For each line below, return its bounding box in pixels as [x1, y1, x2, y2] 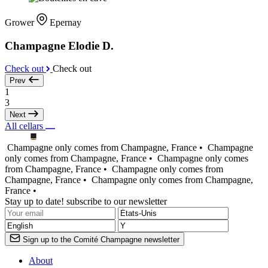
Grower [5, 17, 36, 28]
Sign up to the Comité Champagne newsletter [23, 235, 179, 245]
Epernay [50, 17, 81, 28]
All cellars [5, 121, 45, 132]
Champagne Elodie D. [5, 39, 114, 52]
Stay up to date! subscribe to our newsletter [5, 196, 167, 207]
